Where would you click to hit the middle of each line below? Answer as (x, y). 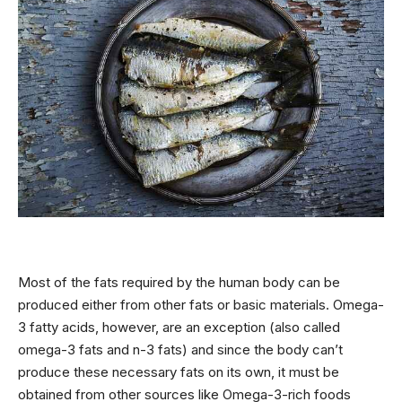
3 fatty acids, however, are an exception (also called (179, 328)
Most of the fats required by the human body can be (179, 283)
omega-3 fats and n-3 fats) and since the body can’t (180, 350)
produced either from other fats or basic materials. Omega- (201, 305)
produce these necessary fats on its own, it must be (179, 372)
